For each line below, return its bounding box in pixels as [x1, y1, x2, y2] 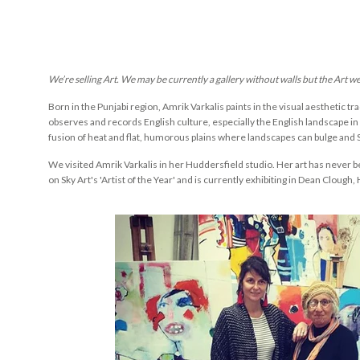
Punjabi [97, 100, 129, 112]
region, [130, 100, 161, 112]
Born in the [48, 100, 96, 112]
